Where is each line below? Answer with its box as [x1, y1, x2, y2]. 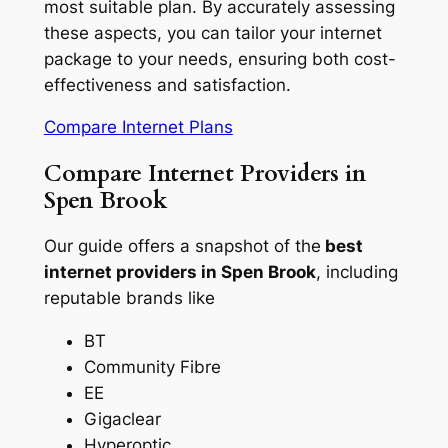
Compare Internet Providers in [43, 157, 366, 189]
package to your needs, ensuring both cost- [43, 48, 396, 69]
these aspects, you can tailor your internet [43, 22, 382, 43]
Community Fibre [83, 356, 221, 377]
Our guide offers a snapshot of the [43, 235, 321, 256]
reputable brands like [43, 287, 215, 308]
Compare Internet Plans [43, 117, 233, 138]
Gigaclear [83, 408, 161, 429]
